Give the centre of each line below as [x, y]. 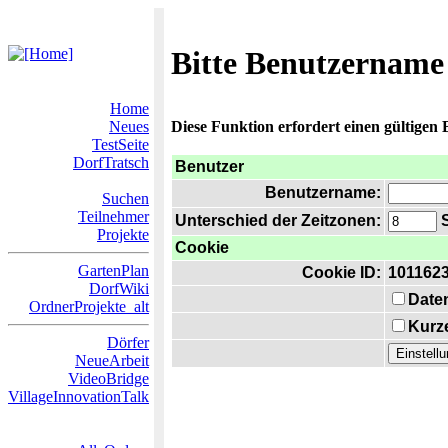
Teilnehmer [113, 216]
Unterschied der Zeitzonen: [278, 220]
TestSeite [120, 144]
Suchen [125, 198]
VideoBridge [108, 378]
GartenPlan [113, 270]
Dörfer [128, 342]
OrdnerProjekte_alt [89, 306]
